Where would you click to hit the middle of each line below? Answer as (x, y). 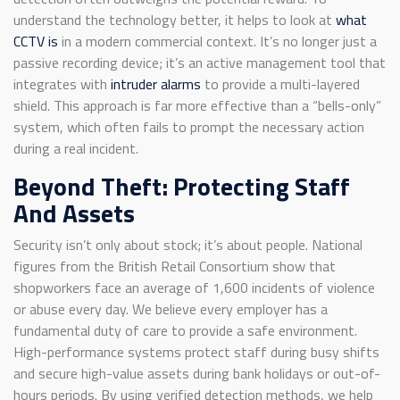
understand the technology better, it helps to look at (175, 20)
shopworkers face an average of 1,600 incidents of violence (194, 288)
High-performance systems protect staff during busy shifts (196, 352)
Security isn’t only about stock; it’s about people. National (188, 245)
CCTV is (36, 42)
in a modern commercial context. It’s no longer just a (217, 42)
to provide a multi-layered (280, 84)
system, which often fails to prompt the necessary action (189, 127)
